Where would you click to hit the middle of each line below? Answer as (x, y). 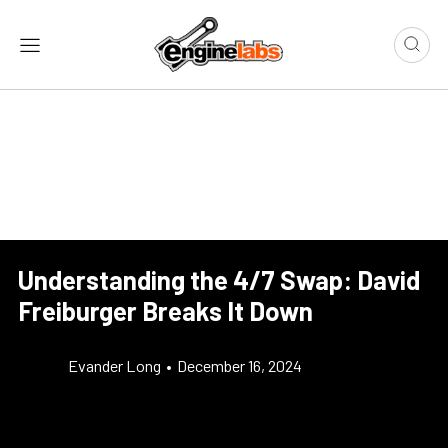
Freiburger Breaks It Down (165, 311)
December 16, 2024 (239, 366)
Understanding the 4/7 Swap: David (219, 280)
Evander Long (114, 366)
